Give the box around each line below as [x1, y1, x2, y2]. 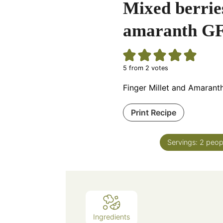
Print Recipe [131, 108, 176, 117]
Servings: [167, 138, 200, 146]
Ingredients [93, 213, 130, 222]
